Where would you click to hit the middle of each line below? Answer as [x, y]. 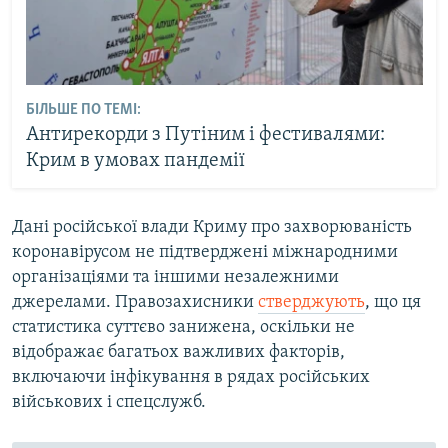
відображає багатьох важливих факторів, [178, 352]
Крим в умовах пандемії [135, 161]
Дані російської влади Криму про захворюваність [212, 227]
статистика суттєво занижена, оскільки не [183, 327]
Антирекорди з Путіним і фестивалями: [205, 135]
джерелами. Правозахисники [135, 302]
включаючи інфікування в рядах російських [191, 377]
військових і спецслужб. [109, 402]
